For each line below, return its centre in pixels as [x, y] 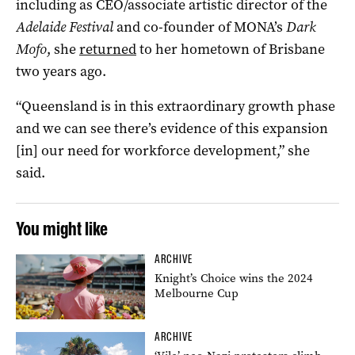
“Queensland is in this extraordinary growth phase [176, 106]
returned [108, 49]
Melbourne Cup [197, 293]
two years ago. [61, 71]
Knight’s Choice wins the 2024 [234, 278]
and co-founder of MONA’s [200, 27]
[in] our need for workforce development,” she [163, 150]
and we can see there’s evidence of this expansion [172, 128]
